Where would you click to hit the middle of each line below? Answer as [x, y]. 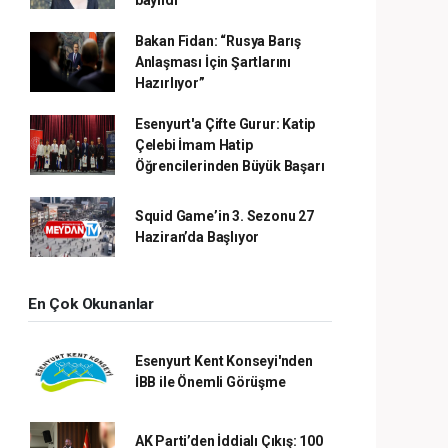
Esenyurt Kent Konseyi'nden [223, 360]
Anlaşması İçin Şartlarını [213, 61]
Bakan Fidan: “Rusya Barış [218, 40]
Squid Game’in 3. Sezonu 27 [224, 215]
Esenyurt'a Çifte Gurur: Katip [225, 123]
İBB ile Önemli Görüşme [210, 381]
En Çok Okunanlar [91, 303]
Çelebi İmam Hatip [193, 144]
